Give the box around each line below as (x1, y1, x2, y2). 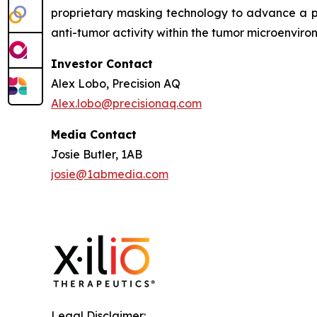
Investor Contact (51, 57, 153, 71)
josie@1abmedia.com (51, 167, 168, 182)
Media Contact (51, 127, 137, 142)
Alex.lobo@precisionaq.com (51, 96, 202, 111)
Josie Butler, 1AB (51, 147, 142, 162)
